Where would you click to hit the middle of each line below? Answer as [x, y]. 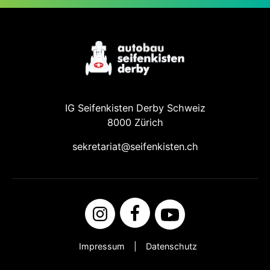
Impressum [102, 246]
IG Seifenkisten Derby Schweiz [135, 108]
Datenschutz [171, 246]
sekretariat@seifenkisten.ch [135, 147]
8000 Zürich [135, 122]
